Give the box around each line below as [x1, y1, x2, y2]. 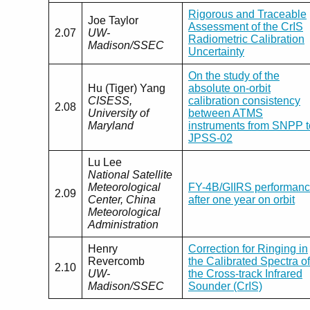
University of [88, 107, 149, 120]
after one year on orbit [188, 194, 295, 206]
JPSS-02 [188, 132, 232, 145]
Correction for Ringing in [188, 243, 308, 255]
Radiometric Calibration [188, 33, 304, 46]
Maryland [88, 120, 134, 132]
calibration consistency [188, 95, 300, 107]
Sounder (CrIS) [188, 280, 262, 293]
